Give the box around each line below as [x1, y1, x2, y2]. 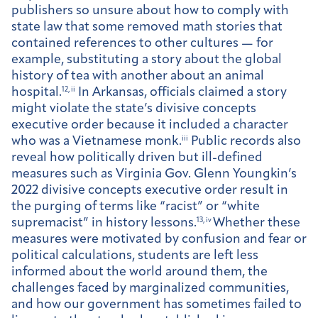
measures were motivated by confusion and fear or [11, 232, 307, 246]
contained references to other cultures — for [11, 36, 273, 50]
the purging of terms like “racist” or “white [11, 199, 260, 214]
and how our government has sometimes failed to [11, 297, 302, 312]
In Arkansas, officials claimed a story [75, 85, 287, 99]
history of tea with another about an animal [11, 69, 264, 83]
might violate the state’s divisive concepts [11, 102, 256, 116]
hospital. [11, 85, 62, 99]
